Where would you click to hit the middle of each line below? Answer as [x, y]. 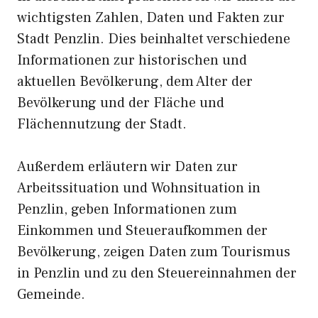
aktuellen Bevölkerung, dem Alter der [135, 82]
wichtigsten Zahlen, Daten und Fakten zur [151, 18]
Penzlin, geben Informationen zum [127, 209]
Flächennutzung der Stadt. [102, 124]
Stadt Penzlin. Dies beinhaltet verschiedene [154, 39]
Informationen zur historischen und [132, 60]
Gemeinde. [51, 295]
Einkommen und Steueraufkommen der [142, 231]
